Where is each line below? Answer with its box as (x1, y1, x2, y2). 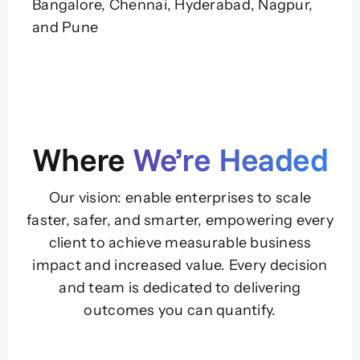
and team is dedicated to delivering (59, 278, 301, 297)
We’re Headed (133, 138, 329, 179)
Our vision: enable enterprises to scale (48, 188, 312, 207)
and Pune (31, 18, 99, 37)
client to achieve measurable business (48, 233, 312, 252)
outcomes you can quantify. (84, 301, 276, 319)
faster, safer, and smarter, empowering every (27, 211, 333, 229)
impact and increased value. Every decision (32, 256, 328, 274)
